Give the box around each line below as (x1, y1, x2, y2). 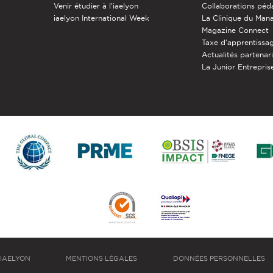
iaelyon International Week (53, 13, 149, 22)
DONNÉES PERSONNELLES (173, 254, 266, 262)
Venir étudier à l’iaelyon (53, 1, 138, 10)
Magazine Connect (202, 26, 269, 34)
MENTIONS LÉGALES (66, 254, 138, 262)
